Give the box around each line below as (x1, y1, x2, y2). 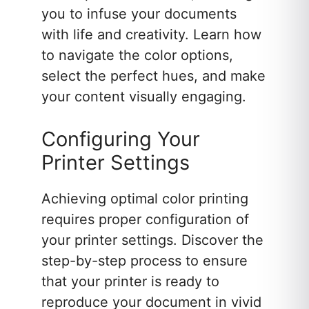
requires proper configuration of (41, 211, 249, 228)
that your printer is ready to (41, 273, 219, 290)
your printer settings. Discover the (41, 232, 263, 249)
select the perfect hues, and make (41, 68, 266, 85)
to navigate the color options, (41, 47, 233, 64)
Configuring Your (41, 127, 200, 152)
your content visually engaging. (41, 88, 246, 106)
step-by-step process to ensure (41, 252, 248, 270)
